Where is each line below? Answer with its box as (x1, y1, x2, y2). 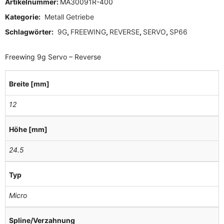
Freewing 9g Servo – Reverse (5, 52, 101, 61)
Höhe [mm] (9, 125, 47, 133)
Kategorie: (5, 12, 42, 21)
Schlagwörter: (5, 27, 55, 36)
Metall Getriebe (44, 12, 94, 21)
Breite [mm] (9, 79, 49, 88)
